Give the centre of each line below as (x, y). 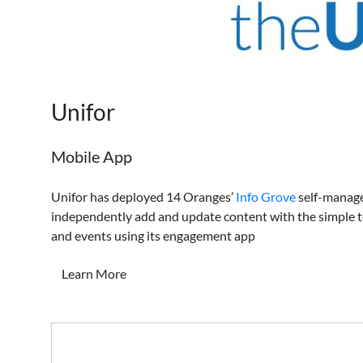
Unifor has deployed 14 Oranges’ (143, 196)
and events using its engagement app (153, 235)
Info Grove (266, 196)
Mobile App (92, 156)
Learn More (94, 273)
